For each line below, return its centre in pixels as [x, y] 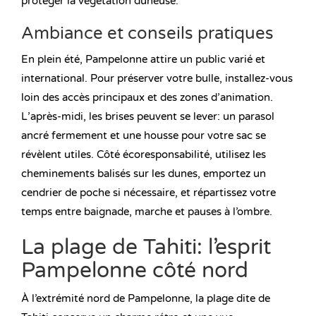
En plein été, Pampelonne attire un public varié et [143, 60]
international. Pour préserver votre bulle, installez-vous [157, 79]
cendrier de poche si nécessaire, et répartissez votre [148, 193]
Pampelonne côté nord [135, 271]
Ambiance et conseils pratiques [147, 34]
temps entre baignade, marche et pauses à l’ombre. [147, 212]
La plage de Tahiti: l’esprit [146, 248]
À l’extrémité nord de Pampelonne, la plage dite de [146, 299]
